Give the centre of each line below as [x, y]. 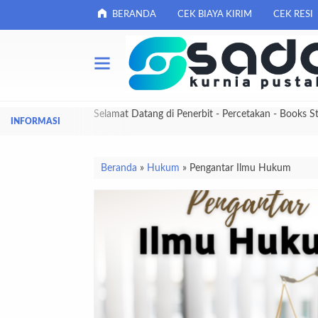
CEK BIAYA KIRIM [215, 15]
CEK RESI [293, 15]
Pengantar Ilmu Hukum [240, 168]
